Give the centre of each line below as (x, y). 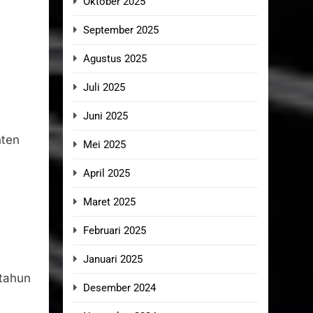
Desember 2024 (119, 288)
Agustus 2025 (115, 59)
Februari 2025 (115, 231)
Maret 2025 (109, 202)
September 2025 (121, 30)
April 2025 (107, 173)
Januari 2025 (113, 259)
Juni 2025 (105, 116)
